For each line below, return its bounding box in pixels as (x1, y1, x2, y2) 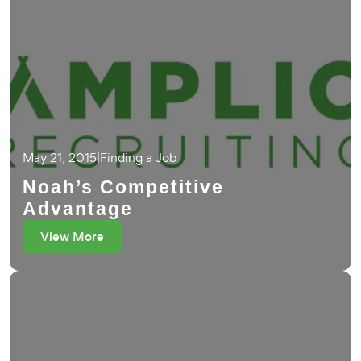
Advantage (23, 198, 133, 219)
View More (40, 228, 104, 245)
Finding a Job (100, 149, 176, 166)
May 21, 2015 (23, 149, 97, 166)
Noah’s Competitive (23, 176, 224, 197)
